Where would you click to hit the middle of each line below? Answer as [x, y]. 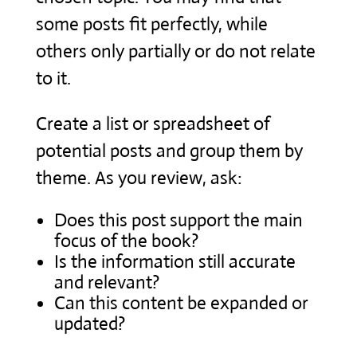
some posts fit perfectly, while [151, 24]
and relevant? [106, 282]
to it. [53, 78]
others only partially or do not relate [175, 51]
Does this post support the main [178, 220]
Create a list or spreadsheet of [153, 124]
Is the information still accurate [175, 261]
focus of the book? [126, 241]
